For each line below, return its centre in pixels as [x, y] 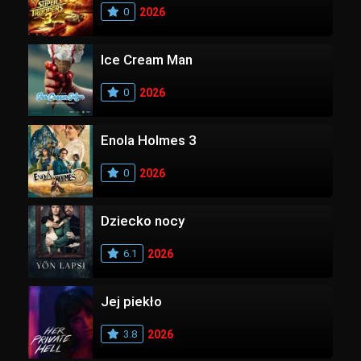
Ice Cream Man [147, 59]
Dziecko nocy [143, 220]
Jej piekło [131, 301]
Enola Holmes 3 [149, 140]
